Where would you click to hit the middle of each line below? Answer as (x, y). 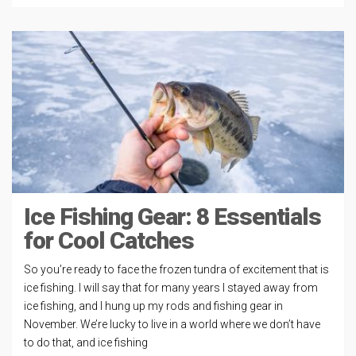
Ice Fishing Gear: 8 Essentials (172, 217)
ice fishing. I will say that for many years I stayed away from (171, 288)
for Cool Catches (109, 240)
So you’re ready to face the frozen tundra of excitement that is (176, 269)
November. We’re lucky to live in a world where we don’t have (172, 324)
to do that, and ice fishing (86, 342)
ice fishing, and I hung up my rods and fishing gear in (153, 306)
